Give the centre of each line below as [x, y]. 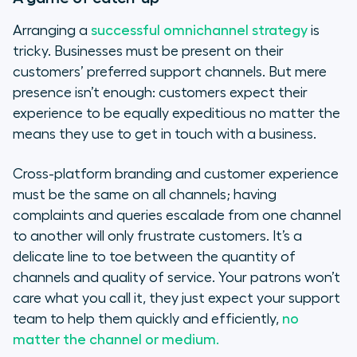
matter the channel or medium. [116, 340]
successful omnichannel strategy [199, 31]
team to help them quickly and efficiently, [147, 319]
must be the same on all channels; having [145, 195]
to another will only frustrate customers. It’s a [157, 236]
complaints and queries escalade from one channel [177, 216]
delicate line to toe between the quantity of [154, 257]
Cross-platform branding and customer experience [176, 174]
